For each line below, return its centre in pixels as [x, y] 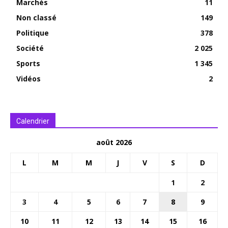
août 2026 [114, 142]
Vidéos [28, 79]
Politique [33, 33]
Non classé [36, 18]
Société [30, 48]
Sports [28, 64]
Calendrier [33, 121]
